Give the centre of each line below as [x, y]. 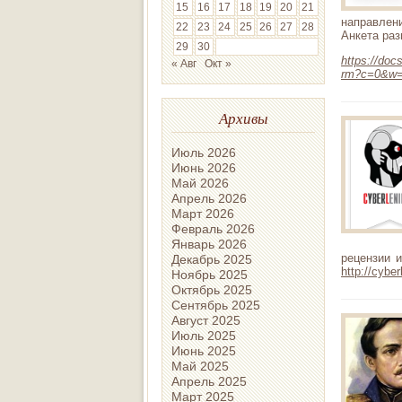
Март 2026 [203, 213]
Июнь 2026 [204, 167]
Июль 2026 [204, 152]
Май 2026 [200, 183]
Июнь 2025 [204, 350]
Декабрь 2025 [212, 259]
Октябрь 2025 [212, 289]
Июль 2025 [204, 335]
